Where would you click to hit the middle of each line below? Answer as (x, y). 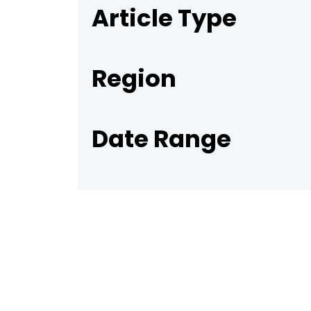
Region (134, 79)
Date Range (161, 139)
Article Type (164, 18)
